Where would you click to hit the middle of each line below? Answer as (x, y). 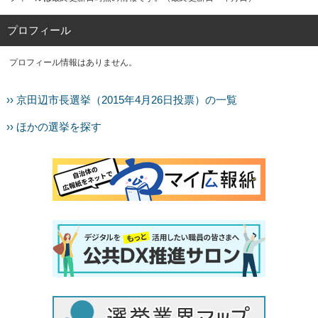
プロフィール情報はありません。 (73, 62)
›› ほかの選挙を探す (54, 127)
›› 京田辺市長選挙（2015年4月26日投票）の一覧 (121, 100)
